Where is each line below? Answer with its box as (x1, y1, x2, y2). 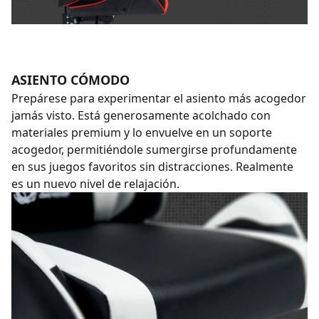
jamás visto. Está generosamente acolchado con (11, 108, 271, 123)
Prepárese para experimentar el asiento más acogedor (11, 90, 306, 106)
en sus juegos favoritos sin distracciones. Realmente (11, 159, 293, 174)
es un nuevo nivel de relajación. (11, 176, 179, 192)
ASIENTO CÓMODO (11, 71, 130, 88)
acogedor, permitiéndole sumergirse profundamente (11, 142, 297, 157)
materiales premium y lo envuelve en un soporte (11, 125, 272, 140)
